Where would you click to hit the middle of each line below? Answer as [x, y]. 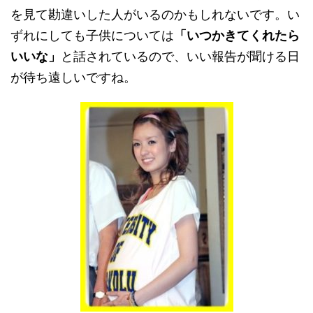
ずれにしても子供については [92, 35]
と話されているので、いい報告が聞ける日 [180, 56]
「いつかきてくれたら [237, 35]
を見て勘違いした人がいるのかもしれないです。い [155, 14]
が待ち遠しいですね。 [73, 77]
